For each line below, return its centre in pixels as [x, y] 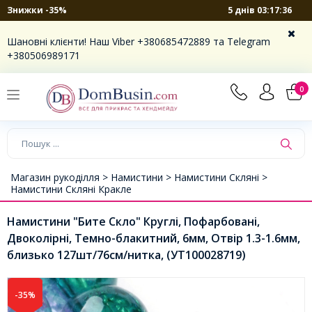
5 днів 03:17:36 [260, 10]
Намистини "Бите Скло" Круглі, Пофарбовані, [133, 221]
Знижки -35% [37, 10]
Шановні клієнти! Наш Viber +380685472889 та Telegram [139, 41]
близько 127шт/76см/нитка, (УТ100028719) [126, 255]
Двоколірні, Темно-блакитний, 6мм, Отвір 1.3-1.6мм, [154, 238]
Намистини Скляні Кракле [71, 189]
